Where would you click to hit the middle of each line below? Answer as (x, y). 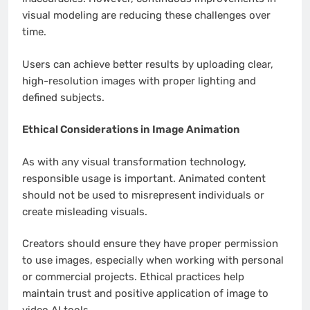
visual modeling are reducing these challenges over (146, 16)
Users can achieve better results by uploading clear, (148, 64)
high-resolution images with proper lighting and (139, 81)
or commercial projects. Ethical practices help (133, 277)
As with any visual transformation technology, (134, 162)
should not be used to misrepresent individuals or (143, 195)
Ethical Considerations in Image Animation (131, 130)
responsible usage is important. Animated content (144, 178)
